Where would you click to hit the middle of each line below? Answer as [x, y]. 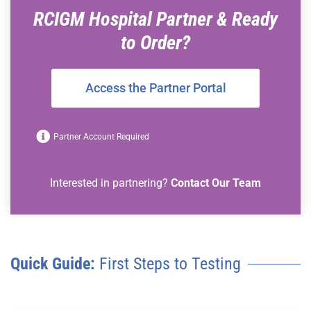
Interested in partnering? [110, 183]
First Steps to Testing [168, 264]
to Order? [155, 43]
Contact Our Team [216, 183]
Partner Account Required [101, 137]
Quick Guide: [53, 264]
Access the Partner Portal [155, 88]
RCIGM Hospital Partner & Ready [155, 19]
